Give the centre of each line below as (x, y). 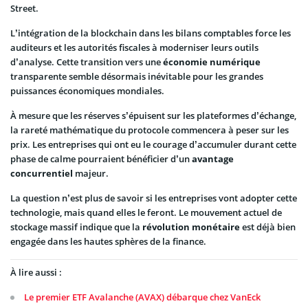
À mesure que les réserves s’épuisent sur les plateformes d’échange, (153, 116)
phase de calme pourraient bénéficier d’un (101, 159)
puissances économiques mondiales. (87, 91)
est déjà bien (268, 227)
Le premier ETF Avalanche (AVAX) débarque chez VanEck (142, 297)
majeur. (91, 174)
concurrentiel (42, 174)
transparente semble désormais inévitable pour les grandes (137, 77)
